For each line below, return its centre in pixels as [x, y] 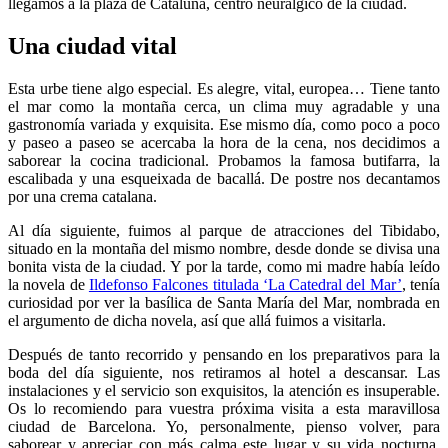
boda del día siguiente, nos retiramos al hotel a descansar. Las [224, 372]
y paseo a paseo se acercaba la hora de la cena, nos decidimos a [224, 142]
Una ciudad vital [92, 45]
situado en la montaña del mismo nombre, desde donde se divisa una [224, 248]
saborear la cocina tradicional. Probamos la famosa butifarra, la [224, 160]
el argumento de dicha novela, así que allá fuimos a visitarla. [197, 320]
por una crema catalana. [82, 196]
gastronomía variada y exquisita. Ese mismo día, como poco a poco [224, 124]
